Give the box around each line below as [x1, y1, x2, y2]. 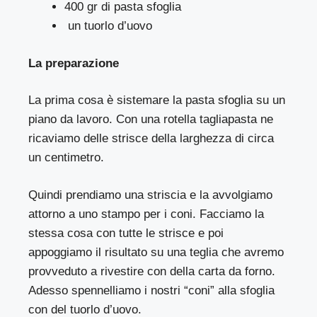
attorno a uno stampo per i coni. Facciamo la [28, 207, 265, 221]
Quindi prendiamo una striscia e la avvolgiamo [28, 188, 273, 202]
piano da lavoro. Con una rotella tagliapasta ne [28, 113, 274, 127]
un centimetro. [28, 151, 105, 165]
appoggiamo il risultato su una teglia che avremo [28, 245, 284, 259]
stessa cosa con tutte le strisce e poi [28, 226, 224, 240]
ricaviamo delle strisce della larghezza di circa [28, 132, 275, 146]
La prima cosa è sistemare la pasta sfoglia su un [28, 93, 286, 108]
